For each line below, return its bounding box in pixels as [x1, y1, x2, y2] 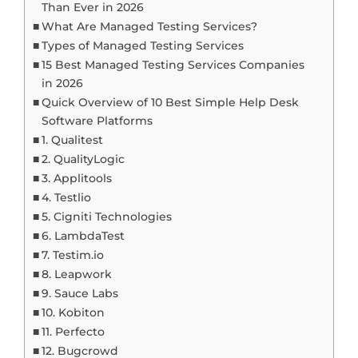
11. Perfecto [41, 324, 105, 339]
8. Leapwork [41, 267, 112, 281]
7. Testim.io [41, 248, 104, 262]
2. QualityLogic [41, 152, 125, 166]
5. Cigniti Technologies [41, 209, 172, 224]
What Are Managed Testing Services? [41, 19, 257, 34]
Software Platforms [41, 113, 153, 128]
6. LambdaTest [41, 229, 125, 243]
